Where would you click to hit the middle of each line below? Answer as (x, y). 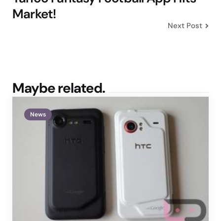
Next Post (185, 25)
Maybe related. (59, 88)
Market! (34, 14)
